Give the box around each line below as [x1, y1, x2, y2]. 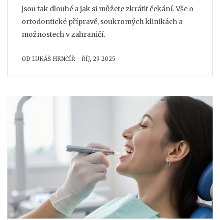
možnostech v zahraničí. [22, 30, 105, 39]
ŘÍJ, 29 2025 [81, 55, 115, 62]
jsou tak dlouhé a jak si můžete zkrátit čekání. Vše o [22, 4, 193, 13]
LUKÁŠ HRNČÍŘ [32, 55, 75, 62]
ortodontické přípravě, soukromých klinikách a [22, 17, 183, 26]
